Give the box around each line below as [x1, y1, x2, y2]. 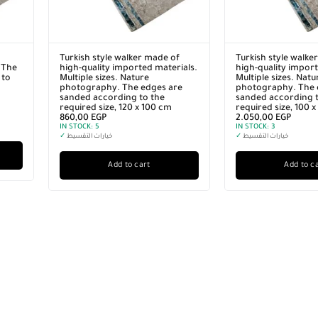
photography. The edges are [60, 84, 182, 94]
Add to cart [108, 161, 150, 170]
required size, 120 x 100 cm [60, 104, 172, 114]
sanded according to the [60, 94, 165, 104]
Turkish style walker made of [60, 54, 180, 64]
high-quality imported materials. [60, 64, 197, 74]
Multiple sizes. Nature [60, 74, 149, 84]
